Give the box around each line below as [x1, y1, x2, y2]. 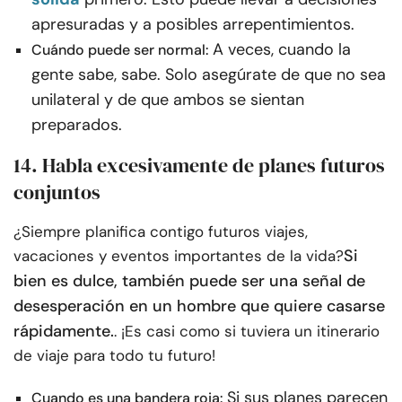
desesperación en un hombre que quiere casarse [13, 295, 385, 318]
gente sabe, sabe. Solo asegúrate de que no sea [31, 64, 386, 86]
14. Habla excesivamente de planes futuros [13, 152, 385, 179]
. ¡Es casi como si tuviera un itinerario [114, 321, 380, 342]
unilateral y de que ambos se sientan [31, 89, 304, 111]
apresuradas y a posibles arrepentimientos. [31, 13, 354, 36]
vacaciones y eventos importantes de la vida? [13, 246, 344, 267]
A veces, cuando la [213, 39, 351, 61]
